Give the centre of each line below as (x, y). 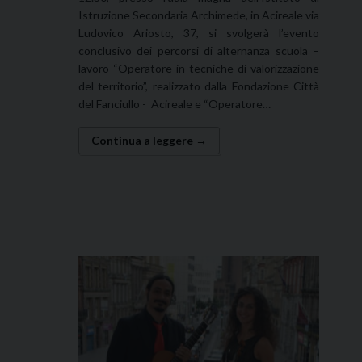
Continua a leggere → (149, 140)
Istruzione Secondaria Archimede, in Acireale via (199, 15)
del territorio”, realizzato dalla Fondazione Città (199, 86)
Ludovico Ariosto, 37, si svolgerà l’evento (199, 32)
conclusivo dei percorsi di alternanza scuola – (199, 50)
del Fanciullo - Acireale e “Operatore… (175, 103)
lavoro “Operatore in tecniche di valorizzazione (199, 68)
